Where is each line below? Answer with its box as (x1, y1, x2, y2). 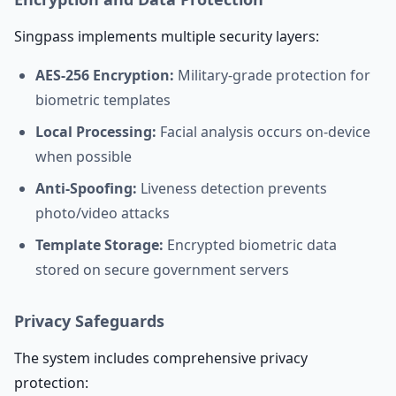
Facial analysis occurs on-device (156, 122, 370, 141)
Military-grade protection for (174, 65, 370, 85)
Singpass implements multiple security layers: (14, 27, 319, 46)
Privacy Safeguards (14, 310, 164, 331)
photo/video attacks (35, 203, 170, 223)
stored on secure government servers (35, 260, 289, 279)
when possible (35, 147, 132, 166)
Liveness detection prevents (137, 179, 327, 198)
